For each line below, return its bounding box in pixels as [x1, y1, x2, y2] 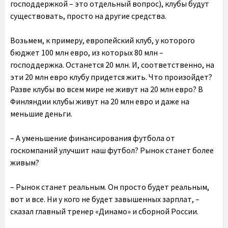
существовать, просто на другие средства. [10, 10, 166, 21]
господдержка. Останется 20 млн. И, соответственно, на [10, 59, 214, 70]
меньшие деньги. [10, 108, 72, 119]
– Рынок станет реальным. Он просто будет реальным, [10, 181, 209, 192]
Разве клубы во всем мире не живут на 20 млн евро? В [10, 83, 203, 94]
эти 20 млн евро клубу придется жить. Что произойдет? [10, 71, 212, 82]
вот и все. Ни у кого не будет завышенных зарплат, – [10, 193, 199, 204]
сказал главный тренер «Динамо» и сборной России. [10, 206, 198, 216]
